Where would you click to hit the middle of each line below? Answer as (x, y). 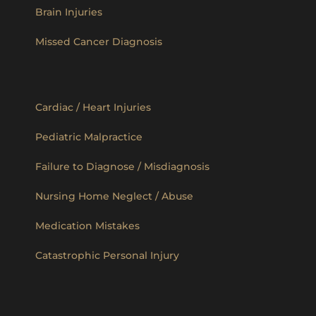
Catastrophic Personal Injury (107, 255)
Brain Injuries (69, 12)
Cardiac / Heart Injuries (93, 107)
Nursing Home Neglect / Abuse (114, 196)
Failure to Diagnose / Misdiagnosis (122, 166)
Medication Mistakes (87, 225)
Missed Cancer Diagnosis (99, 41)
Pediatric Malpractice (89, 136)
